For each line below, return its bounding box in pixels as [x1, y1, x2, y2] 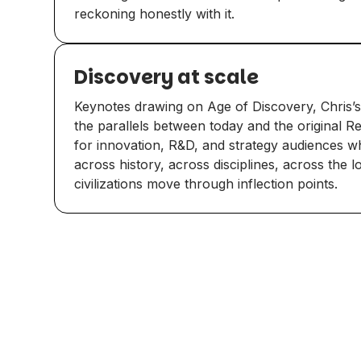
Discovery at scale [74, 63, 259, 90]
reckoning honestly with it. [74, 5, 235, 22]
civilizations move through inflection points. [74, 175, 338, 192]
